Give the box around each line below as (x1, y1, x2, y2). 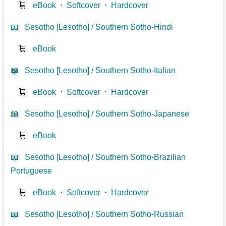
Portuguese (11, 166, 52, 175)
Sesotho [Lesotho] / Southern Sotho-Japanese (25, 109, 190, 118)
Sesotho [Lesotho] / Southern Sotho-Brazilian (25, 152, 186, 161)
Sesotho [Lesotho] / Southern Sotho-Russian (25, 209, 184, 218)
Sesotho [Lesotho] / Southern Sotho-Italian (25, 66, 176, 75)
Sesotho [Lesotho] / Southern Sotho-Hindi (25, 22, 174, 31)
